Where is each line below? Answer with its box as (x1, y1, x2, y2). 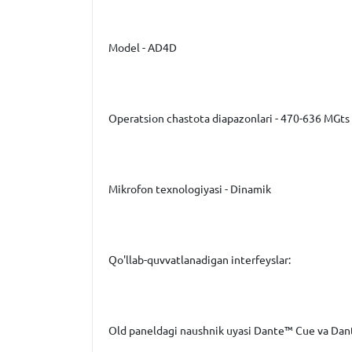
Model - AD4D (108, 42, 177, 54)
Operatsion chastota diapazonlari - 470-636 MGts (108, 112, 350, 125)
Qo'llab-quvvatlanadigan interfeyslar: (108, 254, 291, 266)
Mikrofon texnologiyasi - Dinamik (108, 183, 271, 196)
